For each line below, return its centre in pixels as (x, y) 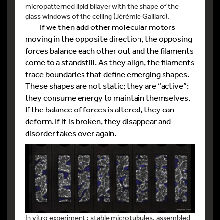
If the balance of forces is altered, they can (100, 109)
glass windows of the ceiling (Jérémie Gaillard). (97, 16)
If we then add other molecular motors (100, 27)
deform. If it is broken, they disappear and (98, 121)
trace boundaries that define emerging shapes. (107, 74)
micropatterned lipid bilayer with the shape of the (102, 6)
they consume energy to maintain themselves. (108, 97)
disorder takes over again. (71, 133)
